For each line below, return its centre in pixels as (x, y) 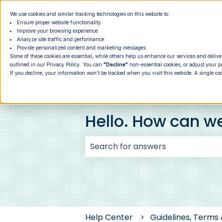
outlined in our (28, 64)
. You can (92, 64)
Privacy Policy (63, 64)
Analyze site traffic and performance (60, 39)
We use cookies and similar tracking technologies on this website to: (90, 14)
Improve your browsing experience (57, 31)
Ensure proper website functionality (59, 22)
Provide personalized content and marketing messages (81, 48)
